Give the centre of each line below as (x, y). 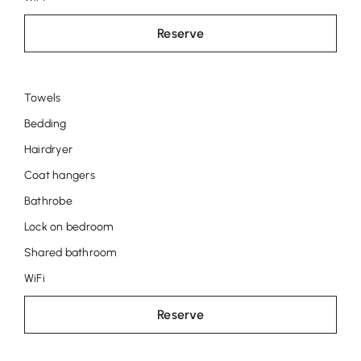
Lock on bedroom (68, 226)
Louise (73, 162)
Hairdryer (48, 149)
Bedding (45, 123)
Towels (42, 98)
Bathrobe (48, 201)
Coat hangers (59, 175)
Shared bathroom (70, 252)
